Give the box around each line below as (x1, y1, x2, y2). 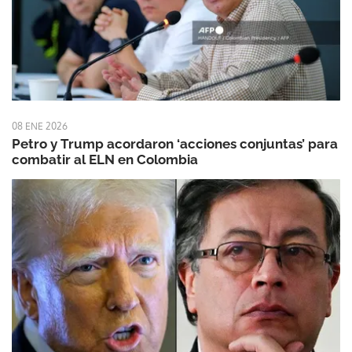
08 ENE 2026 (12, 120, 68, 133)
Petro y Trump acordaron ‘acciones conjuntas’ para (12, 136, 338, 152)
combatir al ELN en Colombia (12, 152, 198, 168)
